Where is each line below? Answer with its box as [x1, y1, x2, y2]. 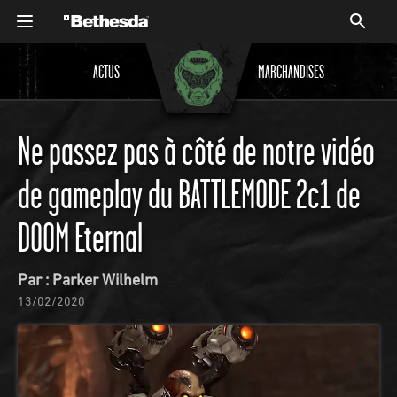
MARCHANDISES [257, 59, 324, 82]
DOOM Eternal [18, 214, 143, 261]
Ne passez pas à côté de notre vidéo [18, 128, 375, 174]
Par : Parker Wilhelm [18, 270, 158, 289]
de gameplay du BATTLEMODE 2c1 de [18, 171, 361, 217]
